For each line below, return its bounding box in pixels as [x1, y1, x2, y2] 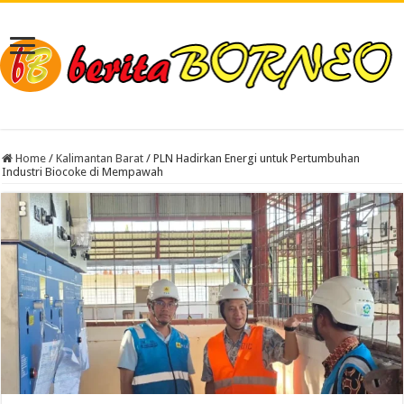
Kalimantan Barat [56, 151, 144, 165]
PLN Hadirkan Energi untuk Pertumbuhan [153, 151, 361, 165]
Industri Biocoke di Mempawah [2, 164, 164, 179]
